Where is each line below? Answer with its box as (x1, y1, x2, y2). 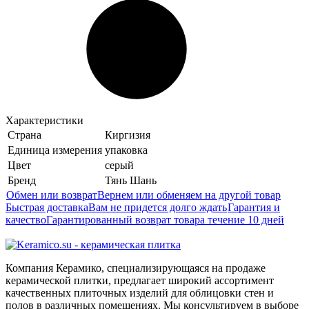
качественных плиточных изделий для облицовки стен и (6, 286, 274, 299)
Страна (8, 128, 41, 141)
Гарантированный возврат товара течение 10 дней (46, 213, 284, 226)
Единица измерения (8, 143, 102, 156)
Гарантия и (228, 201, 280, 213)
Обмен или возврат (6, 188, 97, 201)
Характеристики (6, 114, 83, 126)
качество (6, 213, 46, 226)
